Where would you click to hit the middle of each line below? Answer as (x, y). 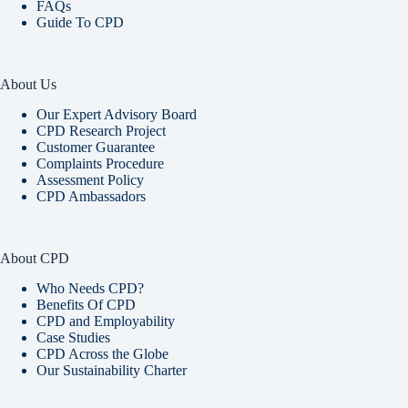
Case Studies (73, 337)
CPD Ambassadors (91, 196)
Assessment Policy (90, 179)
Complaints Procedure (100, 163)
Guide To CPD (80, 23)
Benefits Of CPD (86, 304)
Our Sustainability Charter (112, 370)
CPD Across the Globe (102, 353)
